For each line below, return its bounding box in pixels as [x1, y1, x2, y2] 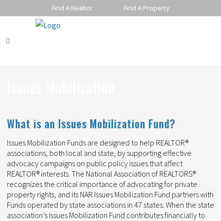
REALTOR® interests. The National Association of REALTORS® [7, 169, 196, 179]
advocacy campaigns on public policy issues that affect [7, 158, 183, 168]
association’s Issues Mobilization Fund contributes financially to [7, 210, 205, 220]
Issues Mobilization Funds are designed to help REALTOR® [7, 138, 188, 147]
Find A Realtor [51, 3, 93, 12]
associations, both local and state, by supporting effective [7, 148, 191, 158]
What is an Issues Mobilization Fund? [7, 115, 176, 131]
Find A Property [123, 3, 170, 12]
